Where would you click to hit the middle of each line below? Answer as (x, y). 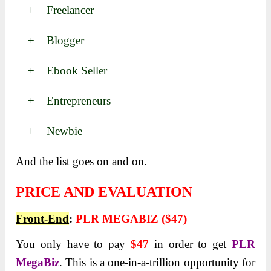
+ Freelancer (55, 10)
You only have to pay (73, 244)
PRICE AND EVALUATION (104, 191)
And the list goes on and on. (82, 161)
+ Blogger (50, 40)
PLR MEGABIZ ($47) (132, 218)
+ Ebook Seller (62, 70)
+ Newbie (49, 131)
